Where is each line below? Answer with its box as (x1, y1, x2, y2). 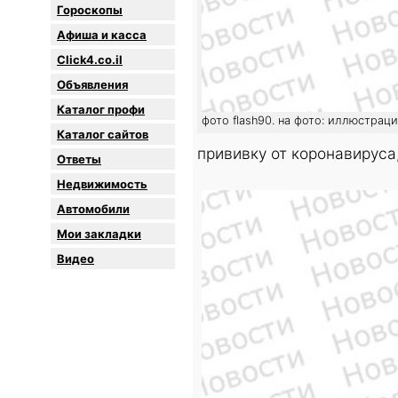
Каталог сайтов (57, 127, 148, 142)
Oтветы (57, 152, 101, 167)
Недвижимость (57, 177, 147, 192)
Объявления (57, 77, 128, 92)
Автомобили (57, 202, 130, 217)
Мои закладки (57, 227, 141, 242)
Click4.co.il (57, 52, 123, 68)
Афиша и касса (57, 28, 147, 43)
